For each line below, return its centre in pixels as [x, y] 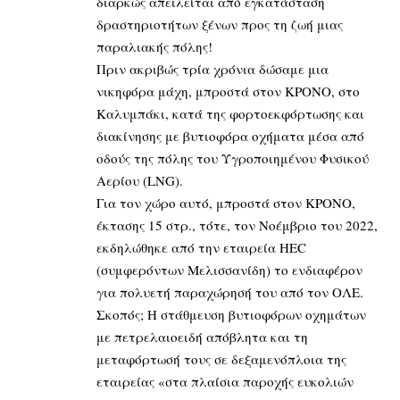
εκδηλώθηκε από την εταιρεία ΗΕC [201, 247]
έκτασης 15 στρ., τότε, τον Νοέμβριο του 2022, [237, 225]
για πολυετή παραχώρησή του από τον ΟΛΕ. [230, 292]
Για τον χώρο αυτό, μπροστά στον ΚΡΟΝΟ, [226, 202]
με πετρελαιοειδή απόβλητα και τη [202, 336]
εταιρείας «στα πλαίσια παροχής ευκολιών [225, 381]
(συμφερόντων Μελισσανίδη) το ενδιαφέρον [229, 269]
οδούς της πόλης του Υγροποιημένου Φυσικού [233, 158]
